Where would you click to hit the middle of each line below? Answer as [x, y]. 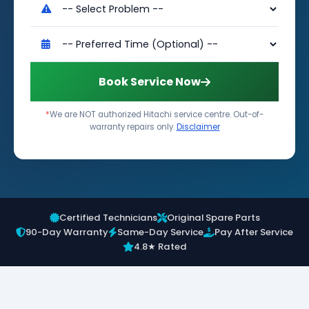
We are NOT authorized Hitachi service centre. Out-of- [157, 114]
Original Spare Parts [213, 218]
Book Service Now [150, 82]
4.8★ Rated [160, 247]
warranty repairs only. [133, 127]
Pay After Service [254, 232]
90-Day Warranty [67, 232]
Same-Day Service [160, 232]
